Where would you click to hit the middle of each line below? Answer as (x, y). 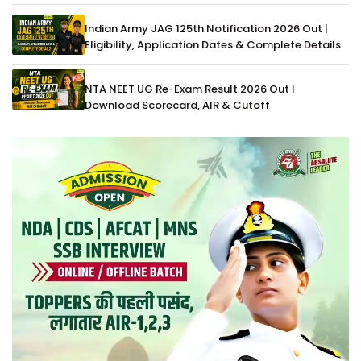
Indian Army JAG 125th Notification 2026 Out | (206, 29)
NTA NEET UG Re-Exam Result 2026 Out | (190, 89)
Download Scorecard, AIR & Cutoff (177, 106)
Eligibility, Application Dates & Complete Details (213, 45)
